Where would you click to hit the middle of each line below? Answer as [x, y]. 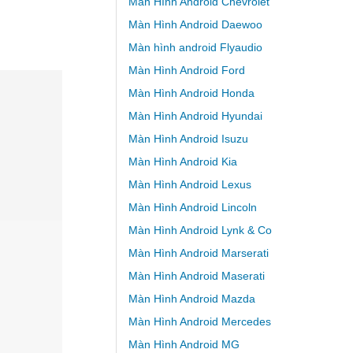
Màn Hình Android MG [184, 345]
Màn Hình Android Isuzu [188, 139]
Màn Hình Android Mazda [191, 299]
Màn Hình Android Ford [186, 71]
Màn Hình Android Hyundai [195, 116]
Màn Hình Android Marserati [198, 253]
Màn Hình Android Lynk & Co [200, 230]
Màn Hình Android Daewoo [195, 25]
